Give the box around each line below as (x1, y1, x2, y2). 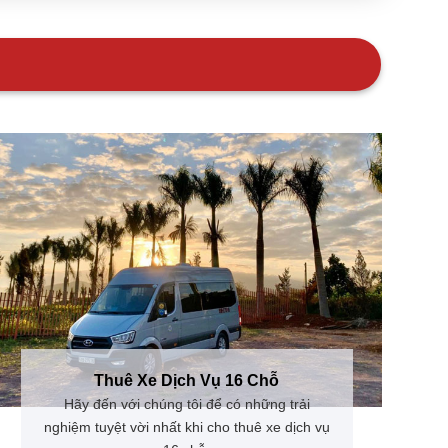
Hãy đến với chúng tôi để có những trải (63, 399, 310, 416)
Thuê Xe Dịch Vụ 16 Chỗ (94, 374, 280, 393)
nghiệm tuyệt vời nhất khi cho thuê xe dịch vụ (43, 422, 330, 439)
